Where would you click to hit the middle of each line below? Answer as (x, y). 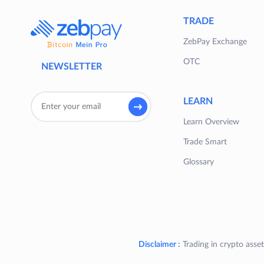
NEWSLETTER (72, 67)
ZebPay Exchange (215, 42)
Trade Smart (205, 142)
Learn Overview (211, 122)
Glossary (199, 162)
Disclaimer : (159, 245)
